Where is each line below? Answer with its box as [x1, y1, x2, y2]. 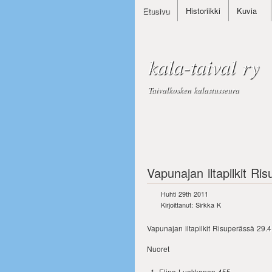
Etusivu [143, 5, 169, 16]
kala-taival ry [148, 53, 259, 80]
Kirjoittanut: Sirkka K [161, 200, 221, 209]
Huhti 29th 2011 [161, 189, 208, 199]
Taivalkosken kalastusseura [148, 84, 239, 95]
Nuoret [147, 243, 169, 254]
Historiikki [186, 5, 220, 16]
